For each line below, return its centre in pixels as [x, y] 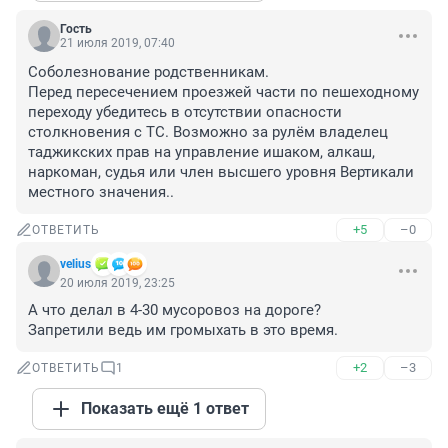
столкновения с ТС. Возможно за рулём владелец [208, 132]
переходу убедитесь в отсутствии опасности [185, 112]
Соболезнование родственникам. [148, 72]
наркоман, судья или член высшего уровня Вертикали [221, 172]
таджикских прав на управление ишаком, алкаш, [201, 152]
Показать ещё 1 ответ [165, 409]
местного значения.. [101, 192]
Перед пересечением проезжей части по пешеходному [223, 92]
